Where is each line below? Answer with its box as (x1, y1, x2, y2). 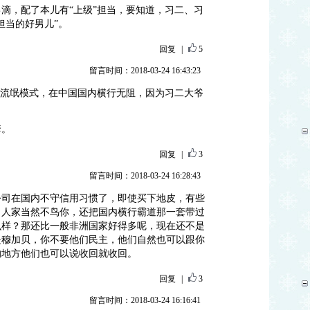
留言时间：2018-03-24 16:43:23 (89, 66, 201, 75)
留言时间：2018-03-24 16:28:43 (89, 171, 201, 181)
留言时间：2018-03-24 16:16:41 (89, 295, 201, 305)
